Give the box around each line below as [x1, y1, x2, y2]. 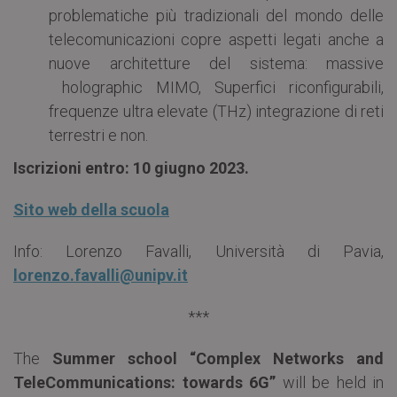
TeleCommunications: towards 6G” [13, 372, 283, 392]
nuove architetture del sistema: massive [49, 53, 384, 73]
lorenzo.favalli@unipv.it [13, 265, 188, 284]
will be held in [282, 372, 384, 392]
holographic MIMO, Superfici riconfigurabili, [49, 77, 384, 97]
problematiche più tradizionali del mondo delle [49, 5, 384, 25]
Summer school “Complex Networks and [52, 348, 384, 368]
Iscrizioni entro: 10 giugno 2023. [13, 158, 249, 177]
